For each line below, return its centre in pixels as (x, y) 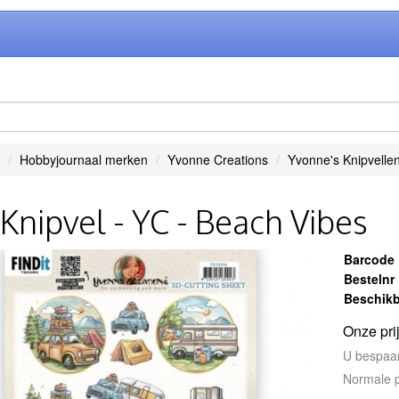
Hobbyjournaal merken (83, 159)
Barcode (370, 259)
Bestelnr (370, 279)
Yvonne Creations (217, 159)
